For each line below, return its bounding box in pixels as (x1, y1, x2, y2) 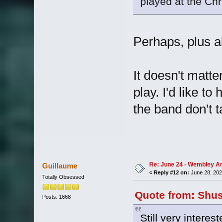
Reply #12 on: (153, 169, 189, 175)
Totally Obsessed (42, 173, 84, 180)
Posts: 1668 (42, 193, 71, 200)
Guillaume (42, 161, 78, 170)
